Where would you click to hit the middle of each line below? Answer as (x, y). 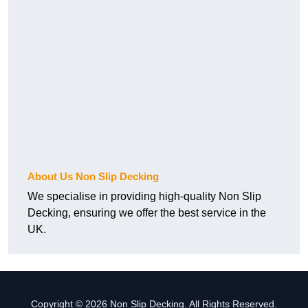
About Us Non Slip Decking (93, 177)
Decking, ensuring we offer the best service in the (147, 213)
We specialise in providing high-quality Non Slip (144, 197)
